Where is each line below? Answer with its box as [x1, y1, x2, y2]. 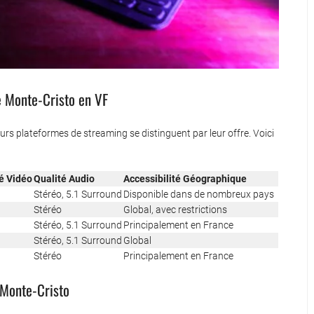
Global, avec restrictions [123, 204, 227, 216]
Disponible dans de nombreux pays [123, 189, 274, 200]
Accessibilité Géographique [123, 173, 247, 185]
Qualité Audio [34, 173, 95, 185]
